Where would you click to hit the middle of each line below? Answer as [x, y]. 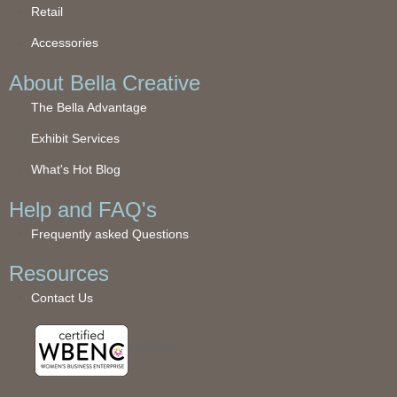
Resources [59, 273]
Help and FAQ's [83, 209]
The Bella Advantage [89, 107]
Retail [47, 12]
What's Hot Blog [76, 170]
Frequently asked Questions [110, 234]
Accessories [65, 43]
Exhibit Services [75, 138]
